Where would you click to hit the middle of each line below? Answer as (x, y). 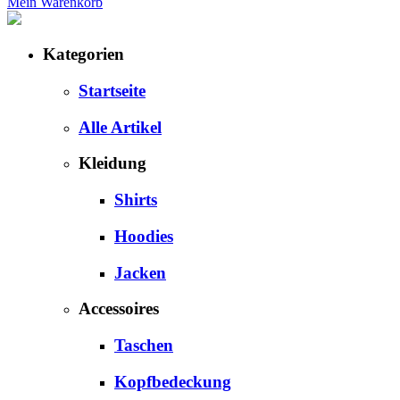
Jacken (140, 272)
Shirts (136, 200)
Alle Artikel (120, 127)
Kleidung (112, 163)
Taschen (144, 346)
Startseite (112, 91)
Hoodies (144, 236)
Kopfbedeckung (173, 381)
